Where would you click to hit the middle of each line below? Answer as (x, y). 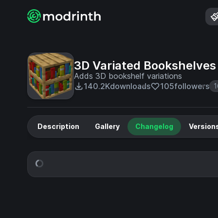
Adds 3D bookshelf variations (128, 76)
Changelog (154, 126)
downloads (130, 86)
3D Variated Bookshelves (145, 65)
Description (58, 126)
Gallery (107, 126)
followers (192, 86)
